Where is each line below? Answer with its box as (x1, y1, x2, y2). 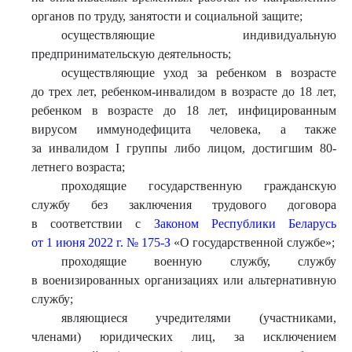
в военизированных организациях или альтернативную (31, 273, 336, 287)
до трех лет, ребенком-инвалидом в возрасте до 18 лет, (31, 85, 336, 98)
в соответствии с (31, 217, 154, 230)
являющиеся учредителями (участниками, (60, 311, 336, 324)
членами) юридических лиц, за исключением (31, 330, 336, 343)
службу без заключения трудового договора (31, 198, 336, 211)
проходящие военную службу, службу (60, 255, 336, 268)
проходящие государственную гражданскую (60, 179, 336, 192)
